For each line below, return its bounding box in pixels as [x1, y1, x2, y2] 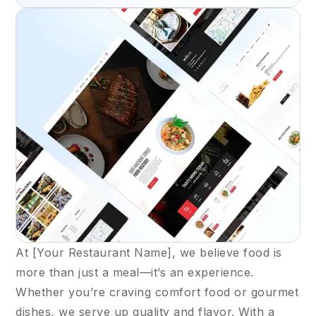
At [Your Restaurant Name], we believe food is [16, 245, 282, 260]
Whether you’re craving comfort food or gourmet [16, 284, 298, 299]
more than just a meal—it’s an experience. [16, 265, 254, 279]
